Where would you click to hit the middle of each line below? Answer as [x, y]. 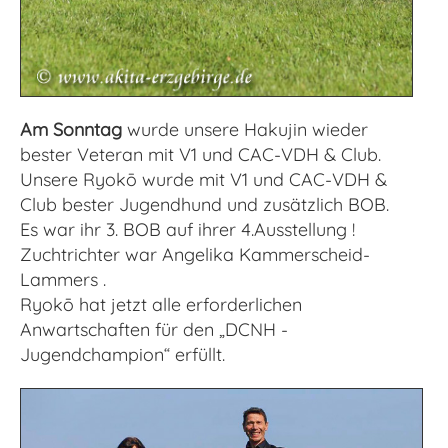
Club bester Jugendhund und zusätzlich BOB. [204, 205]
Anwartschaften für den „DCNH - [154, 330]
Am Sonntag [71, 130]
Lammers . [63, 280]
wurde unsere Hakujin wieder [245, 130]
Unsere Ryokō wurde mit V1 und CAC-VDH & [203, 180]
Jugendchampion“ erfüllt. [122, 355]
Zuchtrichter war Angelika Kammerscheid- [195, 255]
